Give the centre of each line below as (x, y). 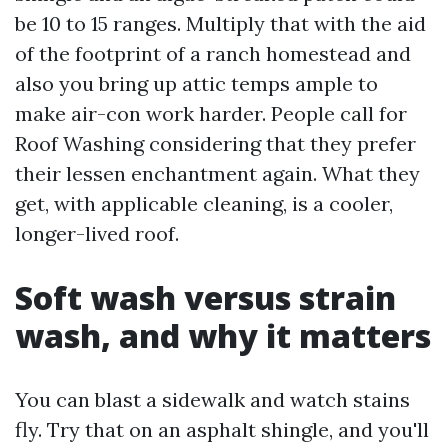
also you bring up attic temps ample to (196, 83)
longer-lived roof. (97, 233)
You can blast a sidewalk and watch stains (212, 399)
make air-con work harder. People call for (211, 113)
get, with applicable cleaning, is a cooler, (204, 203)
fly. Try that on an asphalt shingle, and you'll (222, 429)
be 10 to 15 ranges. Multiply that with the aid (220, 23)
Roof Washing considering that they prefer (215, 143)
